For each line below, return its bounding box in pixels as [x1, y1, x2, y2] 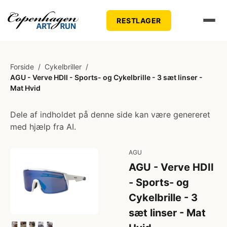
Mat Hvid [10, 84, 41, 92]
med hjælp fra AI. [10, 122, 76, 132]
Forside [10, 62, 34, 71]
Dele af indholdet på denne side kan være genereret [10, 109, 210, 120]
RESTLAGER [117, 16, 161, 25]
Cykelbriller [45, 62, 82, 71]
